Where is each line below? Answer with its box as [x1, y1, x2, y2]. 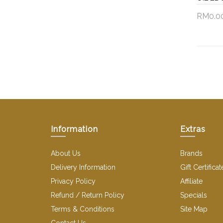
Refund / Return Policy [51, 191, 124, 199]
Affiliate [180, 177, 203, 185]
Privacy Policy [51, 177, 96, 185]
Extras [180, 124, 206, 134]
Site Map [180, 205, 208, 213]
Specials [180, 191, 207, 199]
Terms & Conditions [51, 205, 114, 213]
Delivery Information [51, 163, 115, 171]
